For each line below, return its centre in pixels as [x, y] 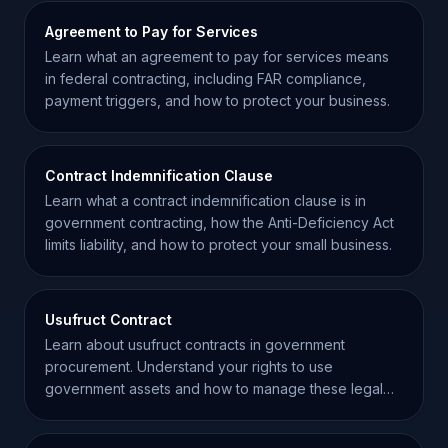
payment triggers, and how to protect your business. [217, 100]
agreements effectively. [122, 410]
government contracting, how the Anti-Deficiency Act [219, 222]
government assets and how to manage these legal [214, 388]
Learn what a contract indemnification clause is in [205, 200]
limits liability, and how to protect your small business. [218, 244]
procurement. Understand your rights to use [189, 366]
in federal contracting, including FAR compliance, [205, 78]
